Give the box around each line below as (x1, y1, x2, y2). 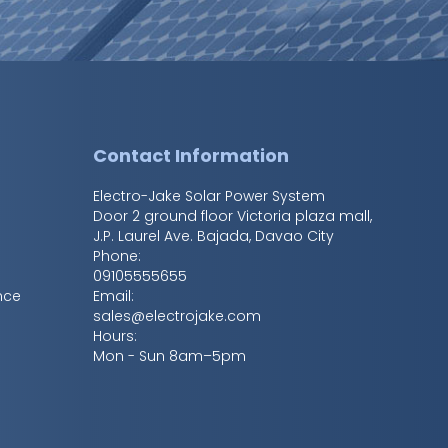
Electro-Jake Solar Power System (93, 186, 326, 207)
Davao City (255, 226, 335, 247)
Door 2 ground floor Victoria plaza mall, (93, 206, 373, 227)
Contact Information (93, 143, 290, 169)
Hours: (93, 326, 138, 347)
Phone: (93, 246, 142, 267)
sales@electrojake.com (93, 306, 262, 327)
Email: (93, 286, 135, 307)
